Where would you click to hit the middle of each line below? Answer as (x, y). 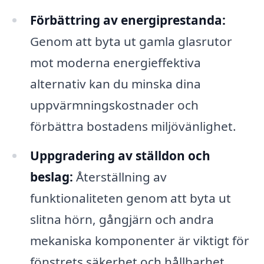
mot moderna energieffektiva (115, 62)
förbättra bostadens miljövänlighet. (133, 126)
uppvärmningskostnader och (114, 105)
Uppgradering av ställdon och (120, 155)
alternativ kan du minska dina (115, 83)
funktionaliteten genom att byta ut (130, 198)
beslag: (51, 176)
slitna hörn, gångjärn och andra (122, 219)
